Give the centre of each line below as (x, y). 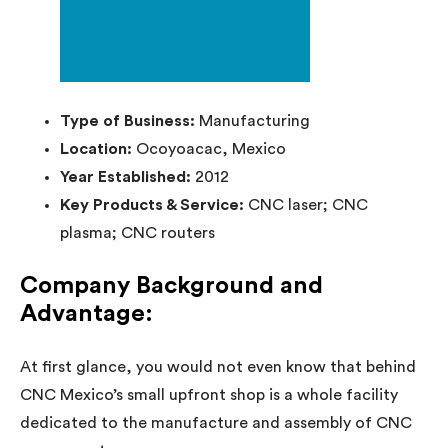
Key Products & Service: (154, 204)
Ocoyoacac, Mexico (211, 148)
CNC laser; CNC (308, 204)
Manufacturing (254, 120)
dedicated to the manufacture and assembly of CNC (216, 422)
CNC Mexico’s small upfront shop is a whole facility (209, 394)
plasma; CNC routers (137, 232)
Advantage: (86, 313)
